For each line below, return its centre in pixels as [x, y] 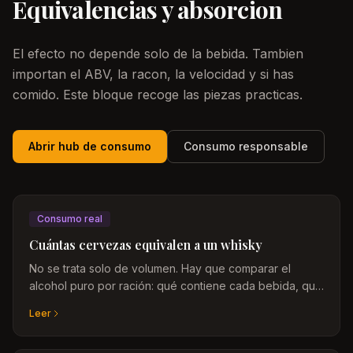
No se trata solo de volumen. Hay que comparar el [160, 268]
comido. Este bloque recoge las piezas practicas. [158, 95]
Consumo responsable [246, 146]
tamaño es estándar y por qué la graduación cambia [165, 303]
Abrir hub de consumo [90, 146]
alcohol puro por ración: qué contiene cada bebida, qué [176, 286]
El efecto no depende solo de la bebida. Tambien [158, 54]
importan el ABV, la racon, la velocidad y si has [153, 74]
